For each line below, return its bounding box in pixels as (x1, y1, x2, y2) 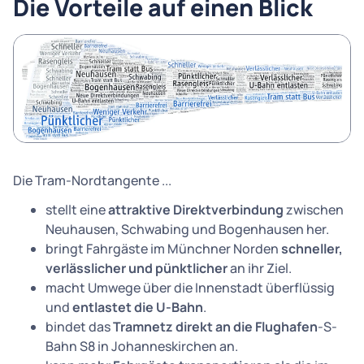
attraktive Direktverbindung (108, 200, 284, 219)
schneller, (281, 239, 343, 258)
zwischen (284, 200, 344, 219)
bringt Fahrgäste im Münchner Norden (45, 239, 281, 258)
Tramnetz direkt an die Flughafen (113, 317, 318, 336)
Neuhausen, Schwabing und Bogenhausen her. (45, 219, 329, 238)
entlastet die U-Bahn (72, 297, 203, 316)
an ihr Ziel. (227, 258, 292, 277)
